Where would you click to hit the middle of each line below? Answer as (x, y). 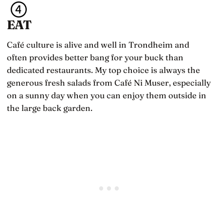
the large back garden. (50, 108)
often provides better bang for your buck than (95, 57)
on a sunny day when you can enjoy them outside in (107, 95)
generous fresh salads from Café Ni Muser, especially (109, 83)
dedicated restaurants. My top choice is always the (103, 70)
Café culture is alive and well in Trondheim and (98, 45)
